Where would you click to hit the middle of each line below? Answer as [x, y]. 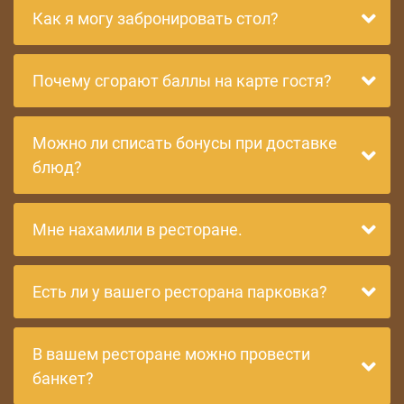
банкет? [63, 378]
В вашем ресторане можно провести [171, 354]
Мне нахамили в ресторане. [138, 230]
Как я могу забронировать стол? [156, 18]
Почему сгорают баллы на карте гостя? [182, 81]
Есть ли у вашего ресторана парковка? [180, 292]
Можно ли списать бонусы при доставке [185, 143]
